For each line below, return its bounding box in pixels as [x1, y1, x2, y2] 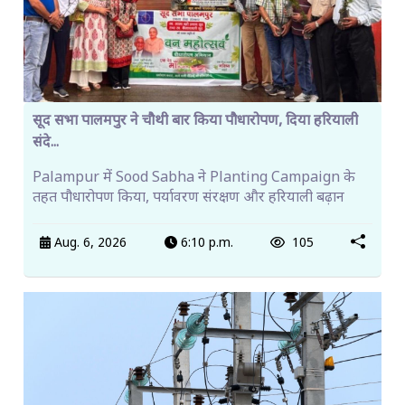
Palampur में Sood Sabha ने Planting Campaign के [33, 168, 355, 188]
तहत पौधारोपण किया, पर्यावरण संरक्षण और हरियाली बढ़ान [33, 188, 344, 208]
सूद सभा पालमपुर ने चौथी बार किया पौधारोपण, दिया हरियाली [33, 111, 358, 131]
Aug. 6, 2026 [51, 235, 127, 252]
